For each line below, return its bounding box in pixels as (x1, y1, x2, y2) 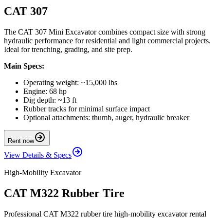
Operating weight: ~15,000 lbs (23, 78, 117, 87)
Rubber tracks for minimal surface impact (23, 104, 150, 113)
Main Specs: (4, 61, 44, 70)
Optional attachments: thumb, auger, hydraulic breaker (23, 113, 189, 122)
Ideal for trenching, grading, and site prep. (4, 45, 132, 54)
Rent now (8, 137, 34, 145)
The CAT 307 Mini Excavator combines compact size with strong (4, 27, 205, 36)
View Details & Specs (4, 150, 72, 159)
